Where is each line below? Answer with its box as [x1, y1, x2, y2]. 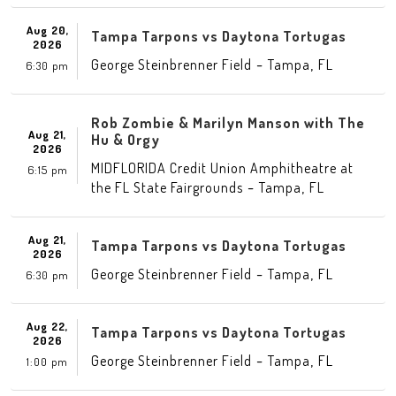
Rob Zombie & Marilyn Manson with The [91, 114, 365, 132]
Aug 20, [26, 22, 69, 37]
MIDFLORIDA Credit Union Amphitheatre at [91, 159, 354, 177]
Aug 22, [27, 318, 68, 333]
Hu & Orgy [91, 131, 160, 148]
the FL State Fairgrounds [91, 179, 243, 196]
